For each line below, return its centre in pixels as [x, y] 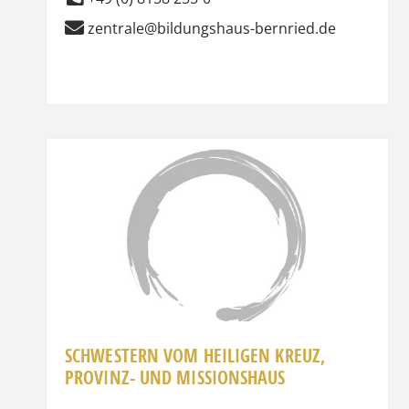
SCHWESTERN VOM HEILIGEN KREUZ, [195, 355]
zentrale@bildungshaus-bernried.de [212, 28]
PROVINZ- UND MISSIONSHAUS [175, 377]
